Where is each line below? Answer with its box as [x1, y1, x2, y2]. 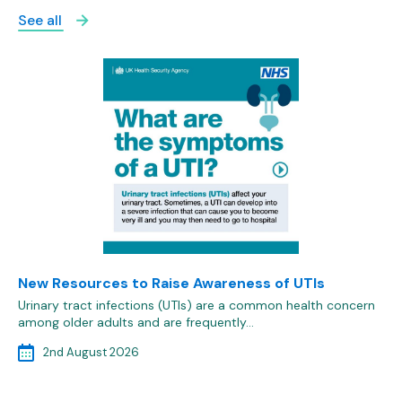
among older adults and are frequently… [18, 314, 254, 331]
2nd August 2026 [43, 345, 139, 361]
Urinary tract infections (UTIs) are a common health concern [18, 297, 375, 314]
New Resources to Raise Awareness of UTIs [18, 274, 325, 293]
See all [18, 10, 62, 30]
